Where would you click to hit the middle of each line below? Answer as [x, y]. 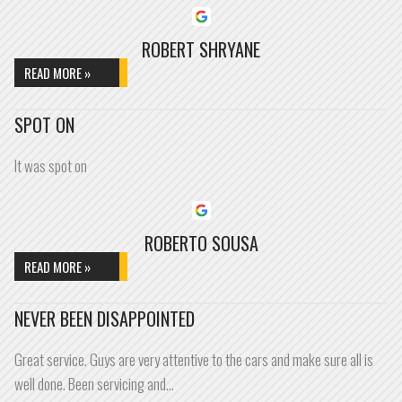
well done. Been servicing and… [94, 384]
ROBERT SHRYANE [201, 49]
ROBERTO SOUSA [201, 243]
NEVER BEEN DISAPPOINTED [105, 319]
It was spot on [51, 166]
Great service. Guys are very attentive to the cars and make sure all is [194, 359]
